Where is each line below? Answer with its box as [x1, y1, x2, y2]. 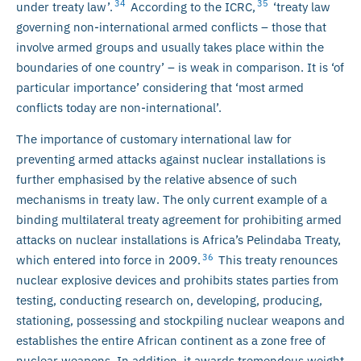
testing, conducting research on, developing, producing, [16, 293, 322, 309]
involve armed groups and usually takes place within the [16, 39, 324, 55]
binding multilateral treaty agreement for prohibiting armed [16, 212, 342, 228]
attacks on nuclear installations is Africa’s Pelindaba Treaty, [16, 232, 341, 248]
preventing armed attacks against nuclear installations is [16, 151, 326, 168]
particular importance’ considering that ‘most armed [16, 79, 304, 95]
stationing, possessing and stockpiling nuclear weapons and [16, 313, 345, 329]
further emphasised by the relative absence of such [16, 172, 297, 188]
